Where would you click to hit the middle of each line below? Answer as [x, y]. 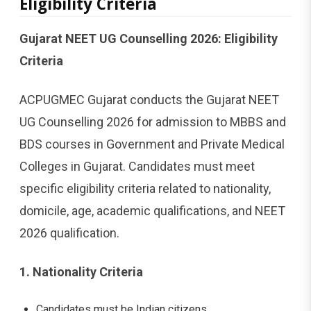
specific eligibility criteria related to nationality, [145, 188]
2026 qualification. [69, 233]
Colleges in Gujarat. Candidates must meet [137, 166]
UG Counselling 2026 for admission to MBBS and [153, 121]
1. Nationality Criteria [81, 271]
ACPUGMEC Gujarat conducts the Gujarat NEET [149, 99]
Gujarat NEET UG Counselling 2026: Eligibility [149, 38]
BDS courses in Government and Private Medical [152, 144]
